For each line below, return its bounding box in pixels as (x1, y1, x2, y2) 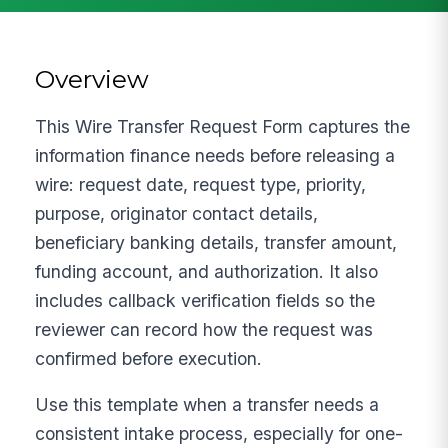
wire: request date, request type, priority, (35, 173, 367, 195)
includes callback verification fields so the (35, 289, 376, 311)
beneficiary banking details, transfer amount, (35, 231, 398, 253)
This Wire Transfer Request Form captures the (35, 115, 411, 137)
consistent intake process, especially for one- (35, 423, 404, 445)
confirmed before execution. (35, 347, 263, 369)
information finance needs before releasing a (35, 144, 396, 166)
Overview (35, 63, 150, 94)
